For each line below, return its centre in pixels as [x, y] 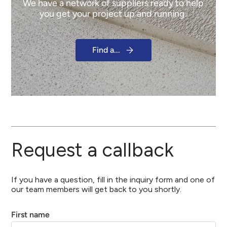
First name [31, 214]
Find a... [106, 50]
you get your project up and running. [113, 14]
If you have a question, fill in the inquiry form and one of [113, 179]
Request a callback [93, 150]
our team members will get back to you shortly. [97, 189]
